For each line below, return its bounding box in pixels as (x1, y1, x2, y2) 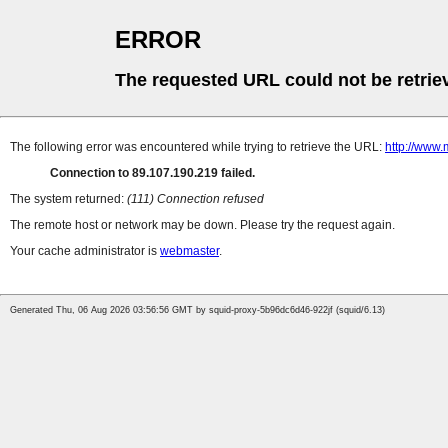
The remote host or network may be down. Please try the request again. (10, 218, 395, 233)
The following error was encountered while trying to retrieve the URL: (10, 140, 385, 155)
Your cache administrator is (10, 244, 160, 259)
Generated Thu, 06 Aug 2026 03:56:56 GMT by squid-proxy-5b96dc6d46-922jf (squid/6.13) (10, 305, 385, 316)
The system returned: (10, 192, 127, 207)
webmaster (160, 244, 219, 259)
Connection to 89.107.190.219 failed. (50, 166, 255, 181)
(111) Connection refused (127, 192, 264, 207)
